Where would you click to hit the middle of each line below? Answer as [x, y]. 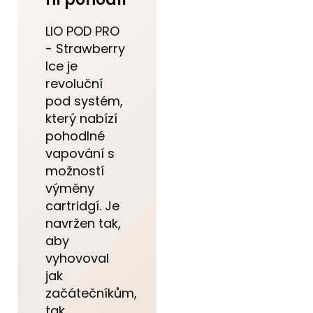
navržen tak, [83, 223]
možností [75, 170]
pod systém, [84, 101]
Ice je [61, 66]
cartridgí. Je [82, 205]
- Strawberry [85, 48]
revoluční [74, 83]
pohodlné [75, 136]
